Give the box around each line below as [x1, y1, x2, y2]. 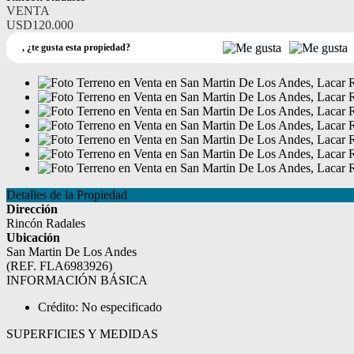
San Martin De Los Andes [6, 245, 137, 258]
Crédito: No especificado [38, 300, 162, 314]
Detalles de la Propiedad [6, 188, 127, 201]
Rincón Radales [6, 217, 85, 230]
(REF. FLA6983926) [6, 259, 112, 273]
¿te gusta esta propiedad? [27, 42, 130, 53]
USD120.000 [6, 18, 73, 32]
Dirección [6, 202, 58, 216]
